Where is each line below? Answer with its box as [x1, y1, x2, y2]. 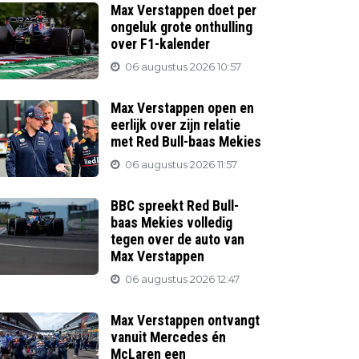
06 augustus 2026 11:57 [125, 159, 238, 171]
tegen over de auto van [111, 232, 245, 248]
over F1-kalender [111, 36, 211, 52]
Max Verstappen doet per [111, 2, 257, 18]
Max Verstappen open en [111, 100, 255, 116]
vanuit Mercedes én [111, 329, 227, 345]
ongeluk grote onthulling [111, 19, 253, 35]
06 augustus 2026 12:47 [125, 273, 240, 285]
